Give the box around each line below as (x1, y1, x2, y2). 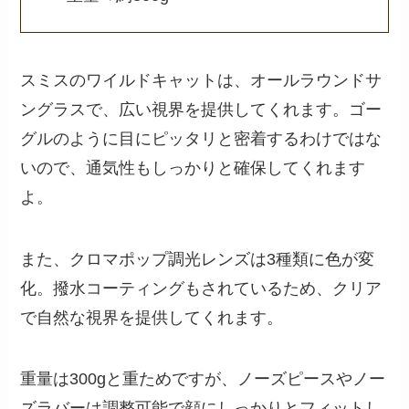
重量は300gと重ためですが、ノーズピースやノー (20, 370, 386, 389)
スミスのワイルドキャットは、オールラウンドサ (20, 70, 383, 89)
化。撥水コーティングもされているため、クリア (20, 278, 383, 298)
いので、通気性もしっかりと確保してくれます (20, 158, 366, 177)
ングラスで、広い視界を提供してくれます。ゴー (20, 100, 383, 119)
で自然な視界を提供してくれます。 (20, 308, 284, 327)
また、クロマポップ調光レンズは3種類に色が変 (20, 249, 375, 268)
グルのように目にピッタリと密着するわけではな (20, 129, 383, 148)
